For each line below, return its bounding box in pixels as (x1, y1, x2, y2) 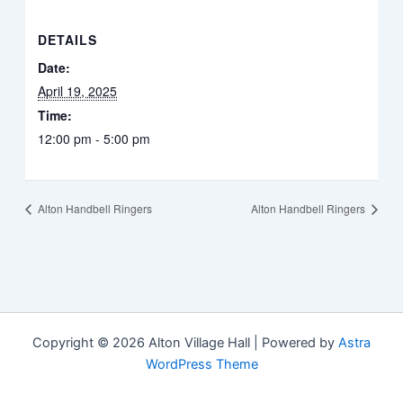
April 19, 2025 (38, 82, 118, 101)
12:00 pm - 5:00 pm (38, 130, 151, 148)
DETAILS (38, 31, 98, 49)
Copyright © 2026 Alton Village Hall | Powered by (32, 335, 338, 351)
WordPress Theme (145, 356, 258, 372)
